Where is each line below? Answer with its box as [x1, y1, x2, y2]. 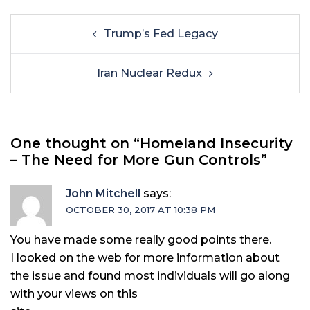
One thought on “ [10, 135, 140, 152]
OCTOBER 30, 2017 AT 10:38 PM [66, 204, 215, 215]
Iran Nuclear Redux [97, 66, 202, 80]
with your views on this [10, 287, 138, 300]
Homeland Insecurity [140, 135, 293, 152]
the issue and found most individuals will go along [10, 269, 290, 282]
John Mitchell [66, 187, 140, 200]
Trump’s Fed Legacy [103, 27, 218, 40]
